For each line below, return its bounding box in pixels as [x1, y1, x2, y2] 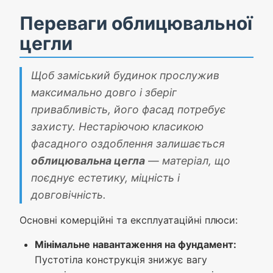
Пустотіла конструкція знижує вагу [35, 253, 207, 266]
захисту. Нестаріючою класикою [31, 120, 204, 133]
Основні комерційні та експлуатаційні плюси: [19, 214, 238, 227]
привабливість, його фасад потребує [31, 103, 226, 116]
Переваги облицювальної [19, 12, 252, 35]
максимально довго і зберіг [31, 86, 177, 99]
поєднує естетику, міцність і [31, 171, 180, 185]
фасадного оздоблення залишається [31, 137, 225, 151]
